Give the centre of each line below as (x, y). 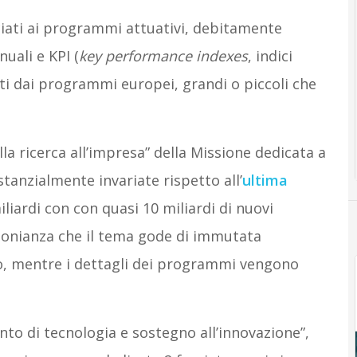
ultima (265, 180)
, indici (270, 56)
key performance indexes (163, 56)
